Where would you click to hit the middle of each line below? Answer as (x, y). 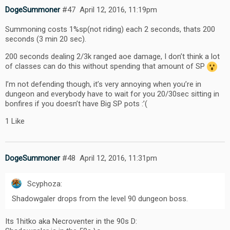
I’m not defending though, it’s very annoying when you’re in (103, 84)
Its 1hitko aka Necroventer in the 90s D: (71, 221)
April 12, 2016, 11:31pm (118, 158)
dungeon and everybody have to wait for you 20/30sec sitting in (112, 94)
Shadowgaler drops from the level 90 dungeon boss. (100, 198)
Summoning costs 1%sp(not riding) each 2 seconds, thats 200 (110, 29)
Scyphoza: (44, 184)
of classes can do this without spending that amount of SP (106, 66)
